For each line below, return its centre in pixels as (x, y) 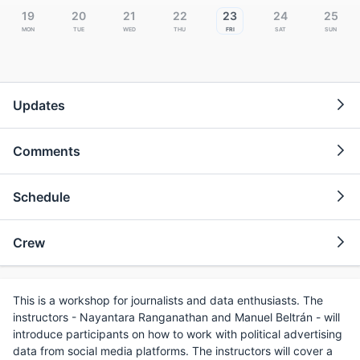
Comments (47, 151)
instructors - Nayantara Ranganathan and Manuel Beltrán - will (176, 317)
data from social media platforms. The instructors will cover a (173, 350)
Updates (39, 105)
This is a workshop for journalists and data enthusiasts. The (168, 300)
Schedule (41, 196)
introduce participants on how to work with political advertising (178, 333)
